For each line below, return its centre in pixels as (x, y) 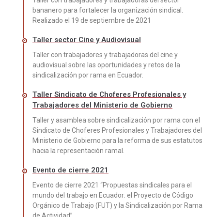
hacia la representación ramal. (78, 150)
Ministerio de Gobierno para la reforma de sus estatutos (117, 140)
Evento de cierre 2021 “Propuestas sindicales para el (112, 185)
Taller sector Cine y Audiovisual (87, 39)
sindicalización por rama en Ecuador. (88, 75)
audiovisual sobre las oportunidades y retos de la (106, 65)
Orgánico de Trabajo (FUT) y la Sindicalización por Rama (117, 205)
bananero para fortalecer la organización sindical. (108, 10)
